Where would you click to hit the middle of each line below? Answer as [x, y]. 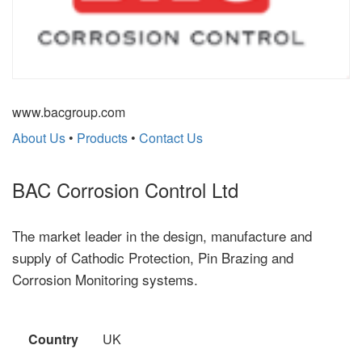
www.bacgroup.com [69, 112]
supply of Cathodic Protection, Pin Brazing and [153, 258]
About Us [39, 138]
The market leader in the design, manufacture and [162, 236]
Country [53, 339]
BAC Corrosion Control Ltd [125, 190]
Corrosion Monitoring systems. [105, 280]
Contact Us [171, 138]
